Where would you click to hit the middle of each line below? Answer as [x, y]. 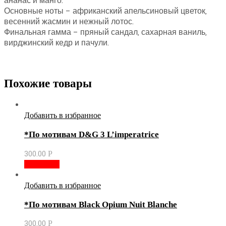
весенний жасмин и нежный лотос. [69, 22]
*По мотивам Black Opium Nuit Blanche [101, 205]
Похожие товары [48, 83]
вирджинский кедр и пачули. [56, 43]
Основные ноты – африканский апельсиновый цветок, [105, 11]
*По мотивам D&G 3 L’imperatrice [92, 135]
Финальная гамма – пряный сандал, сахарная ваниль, [105, 32]
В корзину [42, 164]
